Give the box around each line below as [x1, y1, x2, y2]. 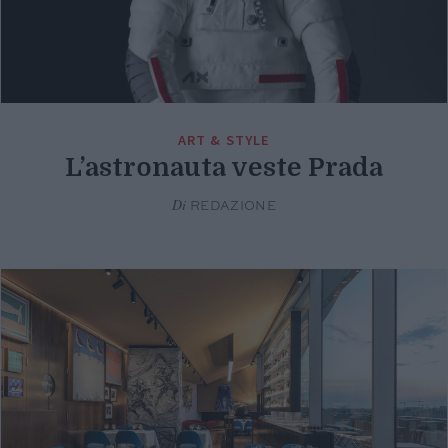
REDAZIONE [186, 200, 277, 214]
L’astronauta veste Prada [65, 153, 383, 183]
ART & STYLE [177, 131, 271, 150]
